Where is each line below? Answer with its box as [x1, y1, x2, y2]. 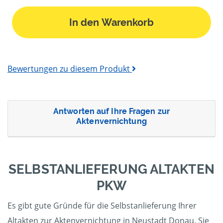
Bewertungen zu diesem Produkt [7, 63, 132, 75]
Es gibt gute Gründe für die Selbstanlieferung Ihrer [7, 200, 197, 212]
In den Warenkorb [69, 16, 154, 29]
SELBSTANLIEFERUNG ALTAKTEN [8, 162, 215, 177]
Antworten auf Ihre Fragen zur [53, 107, 170, 116]
